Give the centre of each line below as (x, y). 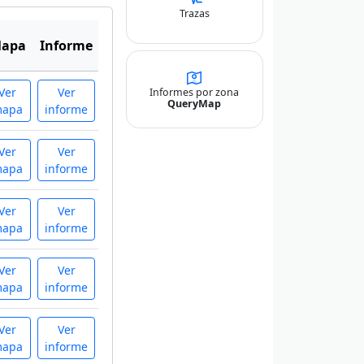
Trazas (194, 13)
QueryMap (195, 103)
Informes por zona (195, 92)
